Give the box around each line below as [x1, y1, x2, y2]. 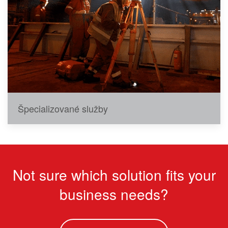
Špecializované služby [18, 102, 108, 116]
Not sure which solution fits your [12, 164, 216, 185]
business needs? [60, 184, 168, 205]
